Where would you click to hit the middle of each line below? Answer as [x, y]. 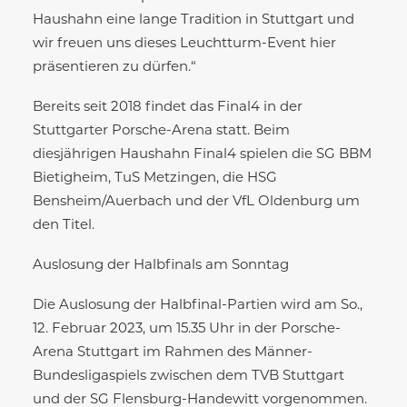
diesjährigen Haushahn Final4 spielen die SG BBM [202, 154]
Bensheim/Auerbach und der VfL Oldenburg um [196, 202]
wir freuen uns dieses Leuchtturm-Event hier [184, 44]
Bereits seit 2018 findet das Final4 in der [168, 107]
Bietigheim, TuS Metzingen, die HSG [155, 178]
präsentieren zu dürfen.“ [114, 67]
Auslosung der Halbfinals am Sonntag [161, 265]
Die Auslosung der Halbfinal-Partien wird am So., [198, 305]
